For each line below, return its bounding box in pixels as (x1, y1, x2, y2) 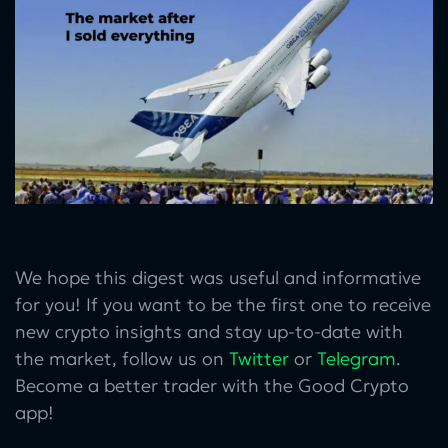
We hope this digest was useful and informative (15, 266, 421, 290)
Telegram (317, 347, 396, 371)
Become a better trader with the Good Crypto (15, 374, 409, 398)
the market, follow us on (15, 347, 229, 371)
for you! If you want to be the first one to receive (15, 293, 431, 317)
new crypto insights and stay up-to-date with (15, 320, 403, 344)
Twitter (229, 347, 289, 371)
